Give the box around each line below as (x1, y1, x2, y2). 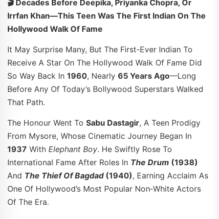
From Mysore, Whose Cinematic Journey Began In (7, 131, 192, 141)
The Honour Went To (7, 117, 86, 128)
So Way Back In (7, 70, 67, 81)
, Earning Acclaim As (132, 170, 208, 180)
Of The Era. (7, 197, 49, 207)
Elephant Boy (48, 144, 97, 154)
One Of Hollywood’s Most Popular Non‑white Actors (7, 183, 201, 194)
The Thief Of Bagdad (24, 170, 104, 180)
